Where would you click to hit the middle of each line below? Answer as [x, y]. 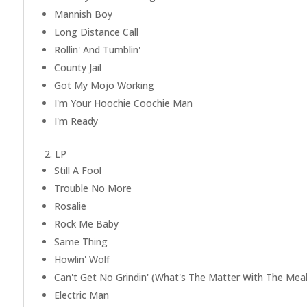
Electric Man [81, 295]
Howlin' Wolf [82, 260]
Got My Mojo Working [104, 86]
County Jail [77, 68]
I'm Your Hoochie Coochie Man [123, 103]
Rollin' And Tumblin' [97, 50]
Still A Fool [77, 171]
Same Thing [81, 242]
